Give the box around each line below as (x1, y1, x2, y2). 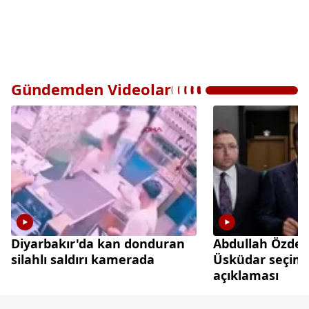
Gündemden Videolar (11, 79, 171, 100)
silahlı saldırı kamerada (11, 250, 154, 268)
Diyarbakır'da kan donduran (11, 235, 185, 252)
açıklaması (213, 266, 279, 283)
